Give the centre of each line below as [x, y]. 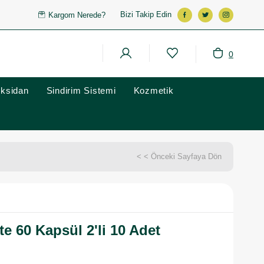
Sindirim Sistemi [81, 90]
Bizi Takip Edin [146, 14]
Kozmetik [154, 90]
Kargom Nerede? [77, 15]
